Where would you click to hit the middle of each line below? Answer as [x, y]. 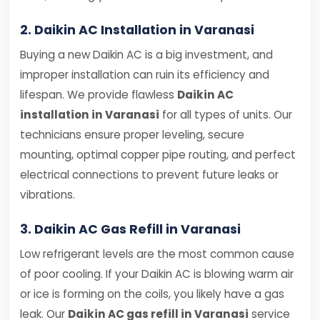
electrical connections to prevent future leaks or [149, 175]
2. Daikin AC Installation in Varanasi [137, 30]
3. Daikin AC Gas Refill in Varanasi [130, 229]
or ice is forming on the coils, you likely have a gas [152, 294]
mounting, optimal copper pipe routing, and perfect [158, 155]
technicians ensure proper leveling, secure [132, 135]
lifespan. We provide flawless [99, 95]
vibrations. [47, 195]
